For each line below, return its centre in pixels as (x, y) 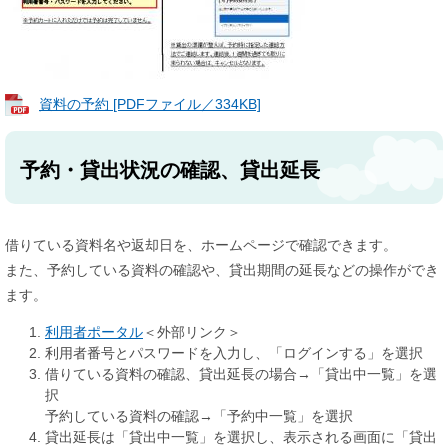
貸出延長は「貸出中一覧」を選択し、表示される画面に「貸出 (241, 436)
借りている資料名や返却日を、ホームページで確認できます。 (201, 244)
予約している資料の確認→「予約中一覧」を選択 (199, 415)
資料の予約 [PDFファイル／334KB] (150, 103)
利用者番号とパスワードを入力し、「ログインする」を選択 (234, 352)
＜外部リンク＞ (192, 331)
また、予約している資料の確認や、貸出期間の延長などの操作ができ (222, 269)
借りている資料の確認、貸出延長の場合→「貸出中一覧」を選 (241, 373)
